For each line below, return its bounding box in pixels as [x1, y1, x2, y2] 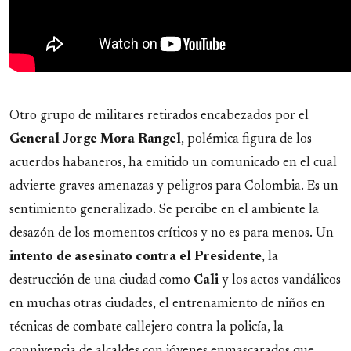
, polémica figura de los [181, 133, 312, 147]
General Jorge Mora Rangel [9, 133, 181, 147]
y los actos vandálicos [219, 274, 341, 288]
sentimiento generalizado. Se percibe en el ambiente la [9, 204, 319, 217]
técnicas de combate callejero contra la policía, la [9, 321, 284, 335]
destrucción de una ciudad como [9, 274, 194, 288]
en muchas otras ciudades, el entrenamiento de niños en [9, 298, 325, 311]
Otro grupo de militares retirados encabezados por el [9, 110, 309, 123]
